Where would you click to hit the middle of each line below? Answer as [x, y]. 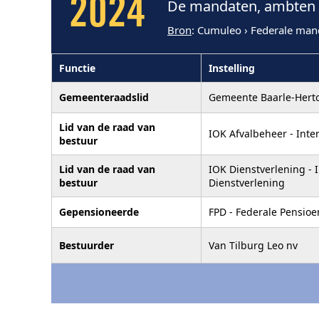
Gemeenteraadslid [104, 97]
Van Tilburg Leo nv [253, 245]
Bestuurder [87, 245]
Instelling [232, 68]
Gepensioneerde [99, 211]
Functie [77, 68]
